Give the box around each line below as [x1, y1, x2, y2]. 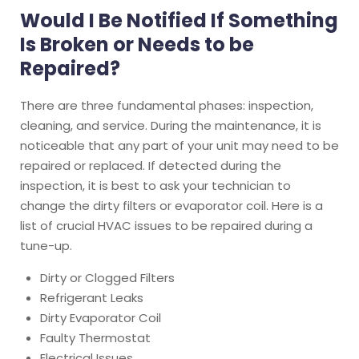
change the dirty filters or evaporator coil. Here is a [20, 196, 323, 214]
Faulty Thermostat [40, 329, 151, 346]
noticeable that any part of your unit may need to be [20, 136, 339, 154]
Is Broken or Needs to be [20, 30, 254, 58]
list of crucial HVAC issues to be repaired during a [20, 216, 313, 234]
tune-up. [20, 236, 72, 254]
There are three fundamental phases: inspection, [20, 96, 313, 114]
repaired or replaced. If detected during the [20, 156, 281, 174]
